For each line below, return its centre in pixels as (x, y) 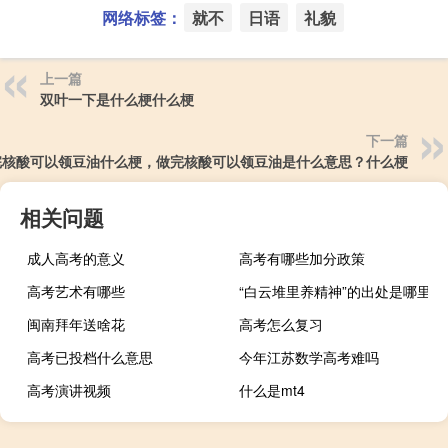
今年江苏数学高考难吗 (309, 357)
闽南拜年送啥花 (76, 324)
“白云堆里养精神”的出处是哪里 (335, 291)
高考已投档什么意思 (90, 357)
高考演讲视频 (69, 390)
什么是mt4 (272, 390)
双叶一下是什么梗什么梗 (117, 99)
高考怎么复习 (281, 324)
